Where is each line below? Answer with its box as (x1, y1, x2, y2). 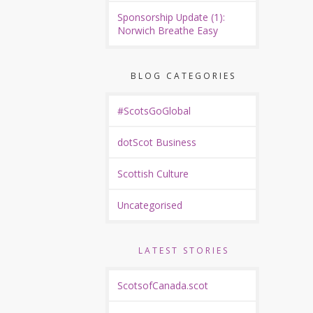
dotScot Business (117, 136, 196, 149)
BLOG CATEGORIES (131, 70, 236, 82)
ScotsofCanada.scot (117, 279, 208, 292)
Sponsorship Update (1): (117, 10, 225, 24)
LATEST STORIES (138, 245, 229, 256)
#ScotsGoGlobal (117, 104, 191, 117)
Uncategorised (117, 198, 182, 212)
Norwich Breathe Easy (117, 24, 218, 37)
